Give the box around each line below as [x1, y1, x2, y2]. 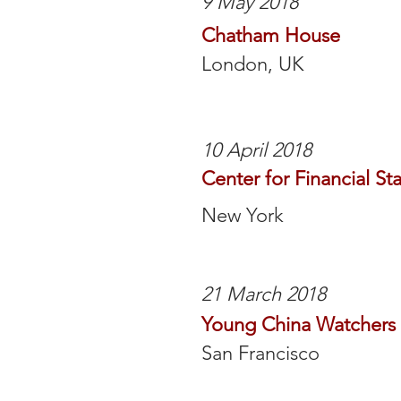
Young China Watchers [201, 312, 396, 337]
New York [201, 203, 284, 227]
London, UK [201, 52, 303, 76]
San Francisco [201, 341, 320, 365]
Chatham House [201, 23, 340, 47]
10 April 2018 [201, 138, 311, 162]
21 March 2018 [201, 282, 326, 306]
